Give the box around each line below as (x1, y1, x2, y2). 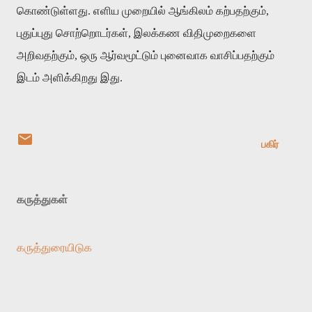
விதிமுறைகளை (183, 26, 256, 39)
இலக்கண (134, 26, 180, 39)
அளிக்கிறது (42, 71, 97, 84)
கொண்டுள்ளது (17, 4, 88, 17)
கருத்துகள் (17, 192, 68, 205)
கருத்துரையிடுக (17, 240, 92, 253)
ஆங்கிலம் (169, 4, 213, 17)
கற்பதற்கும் (216, 4, 266, 17)
